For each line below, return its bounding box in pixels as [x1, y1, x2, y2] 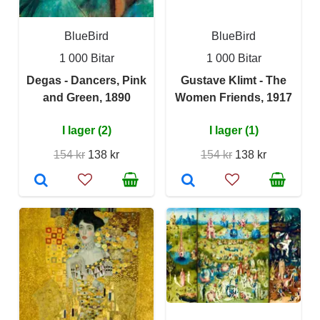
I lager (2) [61, 124, 111, 136]
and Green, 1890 [42, 91, 131, 104]
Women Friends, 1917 [175, 91, 292, 104]
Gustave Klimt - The [181, 74, 286, 86]
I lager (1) [209, 124, 259, 136]
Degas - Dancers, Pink [26, 74, 146, 86]
